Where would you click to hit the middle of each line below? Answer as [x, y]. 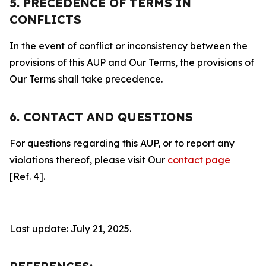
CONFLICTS [45, 19]
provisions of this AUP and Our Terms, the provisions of [132, 62]
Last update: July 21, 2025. [70, 229]
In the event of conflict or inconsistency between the [129, 46]
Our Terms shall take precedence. [86, 79]
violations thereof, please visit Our [88, 160]
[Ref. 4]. [27, 176]
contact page [199, 160]
